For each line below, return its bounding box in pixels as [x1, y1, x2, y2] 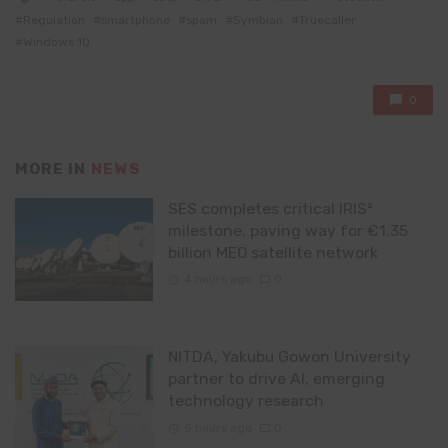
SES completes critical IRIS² [167, 198, 373, 218]
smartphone [101, 13, 170, 28]
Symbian [233, 13, 283, 28]
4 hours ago [183, 272, 252, 287]
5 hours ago [183, 420, 252, 435]
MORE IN [15, 160, 91, 179]
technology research [167, 391, 324, 411]
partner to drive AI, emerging [167, 369, 385, 389]
